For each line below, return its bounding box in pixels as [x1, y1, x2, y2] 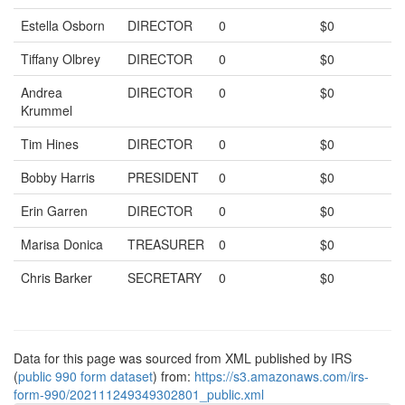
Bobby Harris [21, 168, 95, 186]
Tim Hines [21, 135, 79, 153]
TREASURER [127, 235, 204, 253]
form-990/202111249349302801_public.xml [14, 385, 264, 403]
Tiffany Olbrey [21, 50, 100, 68]
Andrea [21, 83, 62, 101]
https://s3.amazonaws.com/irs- [194, 367, 369, 385]
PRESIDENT [127, 168, 199, 186]
